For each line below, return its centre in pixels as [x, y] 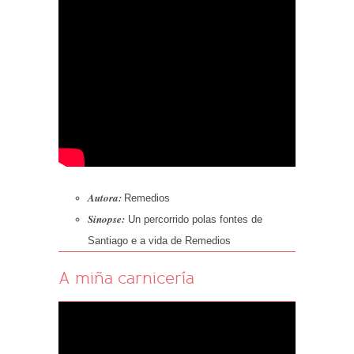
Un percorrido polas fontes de [195, 220]
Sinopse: [107, 219]
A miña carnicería [126, 278]
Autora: [104, 198]
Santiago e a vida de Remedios [159, 241]
